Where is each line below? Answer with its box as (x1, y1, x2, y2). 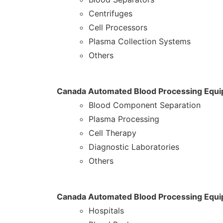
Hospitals (89, 206, 124, 216)
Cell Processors (89, 22, 147, 33)
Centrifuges (89, 8, 132, 19)
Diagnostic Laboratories (89, 142, 179, 152)
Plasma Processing (89, 114, 159, 124)
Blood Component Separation (89, 100, 201, 111)
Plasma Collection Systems (89, 36, 191, 47)
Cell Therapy (89, 128, 136, 138)
